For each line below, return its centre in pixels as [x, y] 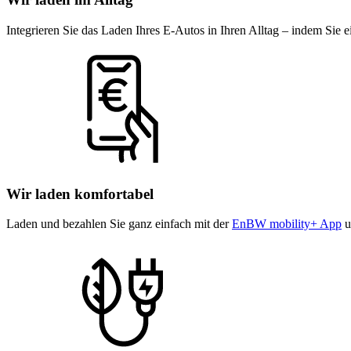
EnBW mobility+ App [287, 224]
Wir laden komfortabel [80, 194]
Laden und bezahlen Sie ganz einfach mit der [119, 224]
